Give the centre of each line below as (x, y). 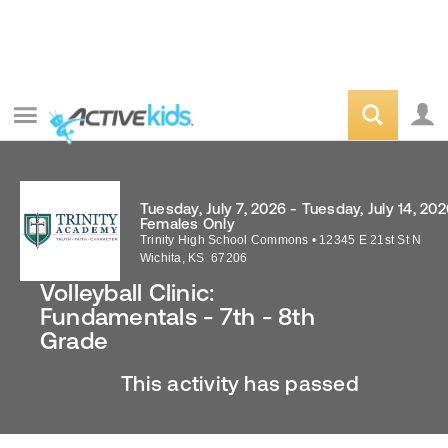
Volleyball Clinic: (127, 292)
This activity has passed (240, 383)
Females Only (187, 223)
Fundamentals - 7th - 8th (177, 316)
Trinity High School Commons (224, 240)
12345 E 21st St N (370, 240)
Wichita (161, 258)
